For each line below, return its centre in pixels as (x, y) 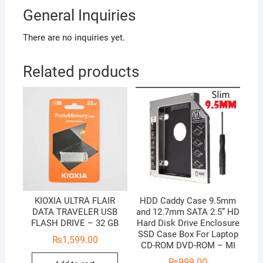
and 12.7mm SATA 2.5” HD (188, 212)
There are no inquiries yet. (74, 37)
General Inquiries (79, 15)
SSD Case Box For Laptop (188, 234)
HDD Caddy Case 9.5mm (188, 200)
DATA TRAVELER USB (75, 212)
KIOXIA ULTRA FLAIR (75, 200)
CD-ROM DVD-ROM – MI (188, 245)
